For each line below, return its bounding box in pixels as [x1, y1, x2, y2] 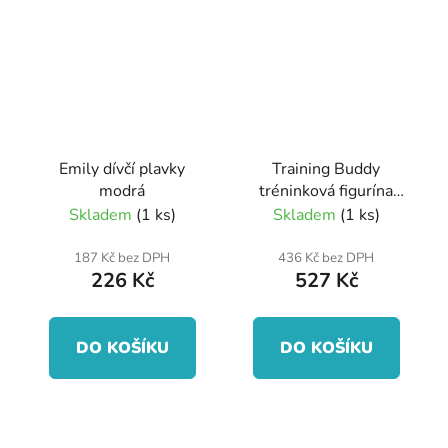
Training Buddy [272, 157, 380, 180]
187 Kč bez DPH [74, 248, 170, 267]
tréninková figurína [259, 179, 393, 202]
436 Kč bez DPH [278, 248, 374, 267]
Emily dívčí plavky [59, 157, 185, 180]
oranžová [294, 201, 358, 224]
